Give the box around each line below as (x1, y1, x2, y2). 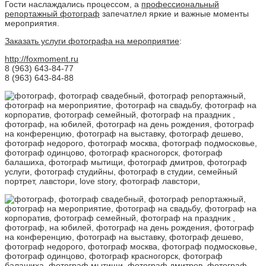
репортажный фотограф (5, 8, 100, 18)
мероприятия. (5, 18, 59, 28)
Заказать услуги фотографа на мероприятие (5, 36, 179, 46)
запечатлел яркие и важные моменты (100, 8, 249, 18)
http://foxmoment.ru (5, 53, 78, 64)
